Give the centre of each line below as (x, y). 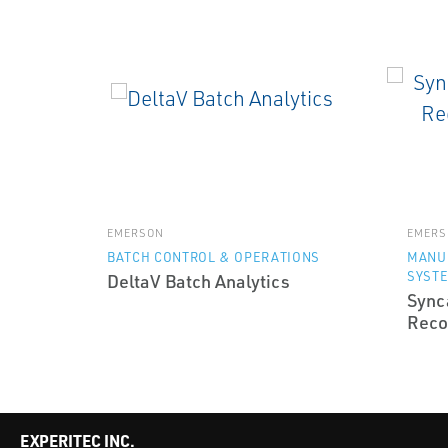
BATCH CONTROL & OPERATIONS (213, 257)
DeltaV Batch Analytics (198, 281)
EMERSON (135, 233)
